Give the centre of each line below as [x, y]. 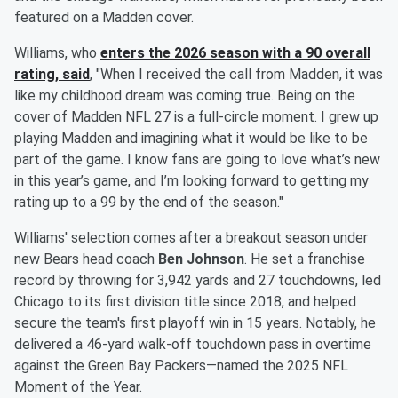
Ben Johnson [201, 259]
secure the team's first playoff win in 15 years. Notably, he [195, 323]
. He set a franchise [305, 259]
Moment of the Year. [78, 387]
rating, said [52, 75]
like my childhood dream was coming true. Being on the [185, 96]
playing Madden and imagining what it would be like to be [191, 139]
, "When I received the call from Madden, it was [236, 75]
